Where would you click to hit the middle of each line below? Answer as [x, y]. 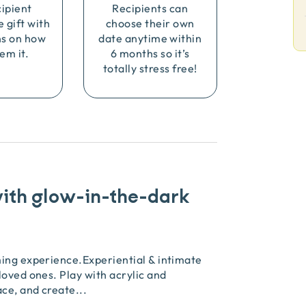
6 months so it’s [150, 53]
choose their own [150, 23]
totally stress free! [150, 68]
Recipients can [150, 8]
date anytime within [150, 38]
